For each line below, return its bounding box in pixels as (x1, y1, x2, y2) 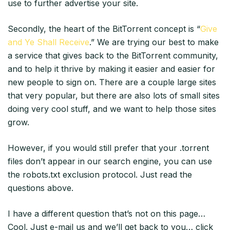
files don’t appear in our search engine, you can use (8, 156, 212, 167)
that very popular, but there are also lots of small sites (8, 90, 220, 101)
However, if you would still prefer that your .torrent (8, 143, 209, 154)
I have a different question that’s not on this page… (8, 208, 205, 219)
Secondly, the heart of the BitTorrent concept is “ (8, 24, 200, 34)
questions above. (8, 183, 73, 194)
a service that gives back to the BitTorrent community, (8, 50, 218, 61)
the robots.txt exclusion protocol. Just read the (8, 169, 192, 180)
